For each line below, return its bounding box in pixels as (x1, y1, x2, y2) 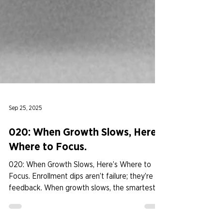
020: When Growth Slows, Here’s (9, 179, 164, 190)
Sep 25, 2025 (9, 157, 42, 163)
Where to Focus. (9, 194, 87, 204)
